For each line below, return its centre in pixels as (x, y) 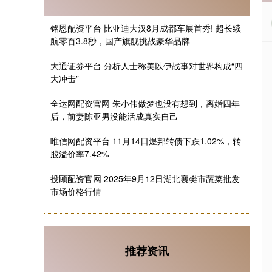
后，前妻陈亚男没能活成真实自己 (114, 116)
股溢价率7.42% (80, 154)
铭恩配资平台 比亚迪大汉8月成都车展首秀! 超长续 (146, 28)
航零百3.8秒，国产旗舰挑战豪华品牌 (120, 41)
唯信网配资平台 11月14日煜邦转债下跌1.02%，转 (146, 141)
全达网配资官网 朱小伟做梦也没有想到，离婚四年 (145, 103)
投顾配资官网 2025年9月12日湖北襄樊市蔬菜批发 (145, 178)
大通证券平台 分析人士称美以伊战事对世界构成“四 (147, 66)
